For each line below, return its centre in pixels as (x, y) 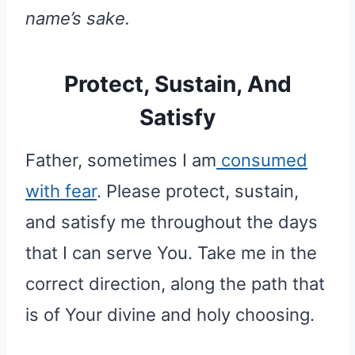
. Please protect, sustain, (198, 191)
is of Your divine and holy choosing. (170, 314)
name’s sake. (78, 18)
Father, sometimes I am (121, 160)
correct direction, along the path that (175, 283)
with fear (61, 191)
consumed (262, 160)
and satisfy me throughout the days (172, 221)
